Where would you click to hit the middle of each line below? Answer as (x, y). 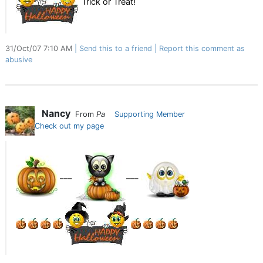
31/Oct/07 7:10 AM (40, 48)
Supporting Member (150, 114)
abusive (19, 60)
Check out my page (69, 126)
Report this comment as (202, 48)
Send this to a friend (116, 48)
